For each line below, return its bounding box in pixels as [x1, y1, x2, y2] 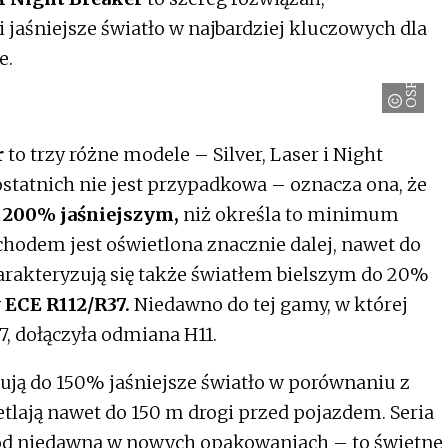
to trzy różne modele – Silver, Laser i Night [4, 142, 383, 166]
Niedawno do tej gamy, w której [130, 292, 408, 316]
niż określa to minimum [183, 202, 399, 226]
